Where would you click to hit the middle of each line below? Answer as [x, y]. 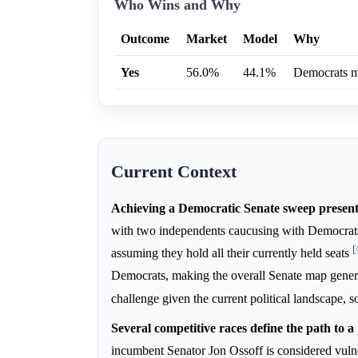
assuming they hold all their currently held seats [232, 253]
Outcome [145, 38]
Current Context [174, 171]
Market [207, 38]
